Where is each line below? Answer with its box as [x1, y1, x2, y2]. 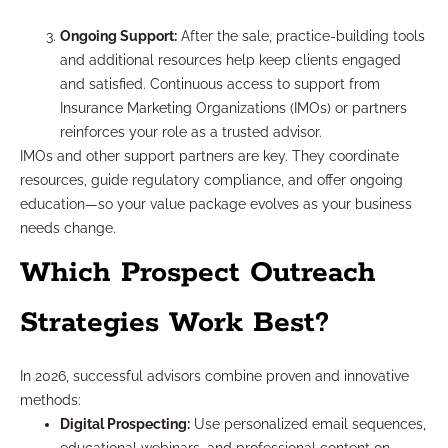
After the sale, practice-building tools [177, 28, 425, 45]
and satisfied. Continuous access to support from [60, 76, 380, 93]
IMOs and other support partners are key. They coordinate [20, 148, 399, 165]
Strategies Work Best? [20, 305, 329, 342]
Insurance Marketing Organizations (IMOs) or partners [60, 100, 407, 117]
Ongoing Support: [60, 28, 177, 45]
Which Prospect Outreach [20, 255, 376, 292]
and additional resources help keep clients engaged [60, 52, 401, 69]
